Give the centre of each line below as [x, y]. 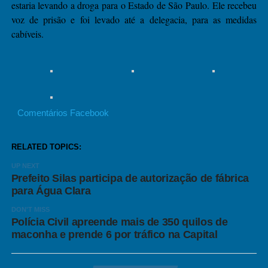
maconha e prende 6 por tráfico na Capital [114, 234]
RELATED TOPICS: [46, 147]
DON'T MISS [30, 209]
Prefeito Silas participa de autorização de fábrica [130, 178]
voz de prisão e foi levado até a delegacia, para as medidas [134, 19]
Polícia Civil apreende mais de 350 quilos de [119, 222]
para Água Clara [51, 191]
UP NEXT [25, 166]
